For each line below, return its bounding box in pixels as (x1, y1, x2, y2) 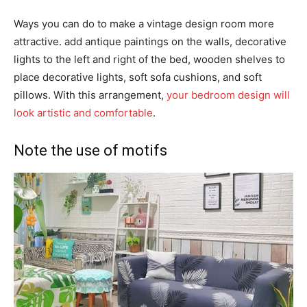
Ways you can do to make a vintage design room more (14, 16, 274, 30)
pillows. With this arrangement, (14, 88, 167, 101)
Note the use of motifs (14, 141, 167, 159)
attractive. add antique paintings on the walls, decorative (14, 34, 286, 48)
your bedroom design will (167, 88, 290, 101)
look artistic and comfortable (14, 106, 153, 119)
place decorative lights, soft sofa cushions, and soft (14, 70, 262, 84)
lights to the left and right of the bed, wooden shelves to (14, 52, 285, 66)
